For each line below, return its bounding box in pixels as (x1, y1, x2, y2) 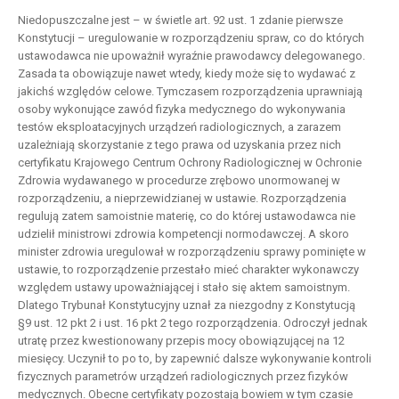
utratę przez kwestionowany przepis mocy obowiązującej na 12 (18, 334, 345, 348)
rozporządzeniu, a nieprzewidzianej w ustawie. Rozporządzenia (18, 191, 346, 206)
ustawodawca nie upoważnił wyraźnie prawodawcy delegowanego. (18, 49, 365, 63)
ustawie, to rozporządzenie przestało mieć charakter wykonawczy (18, 263, 359, 277)
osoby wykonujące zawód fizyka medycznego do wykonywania (18, 102, 346, 117)
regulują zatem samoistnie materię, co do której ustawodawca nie (18, 209, 355, 224)
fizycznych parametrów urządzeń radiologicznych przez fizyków (18, 370, 348, 384)
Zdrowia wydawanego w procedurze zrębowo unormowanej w (18, 174, 340, 188)
